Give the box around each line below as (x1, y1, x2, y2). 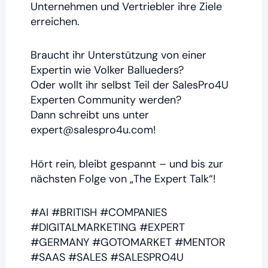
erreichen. (31, 14, 80, 29)
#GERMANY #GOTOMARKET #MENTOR (31, 235, 226, 250)
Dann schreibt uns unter (31, 108, 150, 123)
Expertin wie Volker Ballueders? (31, 63, 184, 78)
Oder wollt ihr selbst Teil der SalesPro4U (31, 78, 229, 93)
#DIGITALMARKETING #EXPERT (31, 220, 185, 235)
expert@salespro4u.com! (31, 123, 157, 138)
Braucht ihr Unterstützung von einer (31, 48, 207, 63)
